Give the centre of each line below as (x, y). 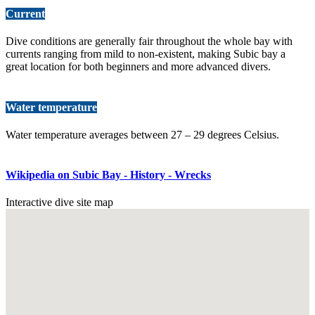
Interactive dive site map (59, 202)
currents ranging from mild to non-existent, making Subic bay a (146, 54)
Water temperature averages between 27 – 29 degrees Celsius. (142, 134)
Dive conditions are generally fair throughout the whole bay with (149, 41)
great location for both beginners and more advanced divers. (138, 67)
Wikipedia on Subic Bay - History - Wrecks (108, 175)
